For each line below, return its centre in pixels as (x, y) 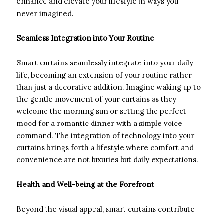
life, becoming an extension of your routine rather (104, 75)
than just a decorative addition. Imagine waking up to (108, 87)
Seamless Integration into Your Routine (85, 38)
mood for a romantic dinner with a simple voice (99, 123)
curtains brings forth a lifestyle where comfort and (105, 147)
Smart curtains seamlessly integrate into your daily (105, 62)
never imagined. (45, 13)
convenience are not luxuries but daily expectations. (107, 159)
